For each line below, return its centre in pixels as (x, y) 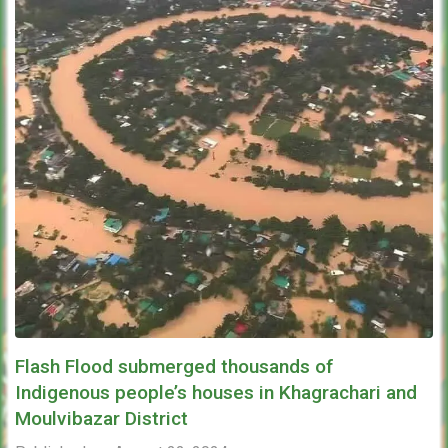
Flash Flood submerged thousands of (174, 366)
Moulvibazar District (101, 418)
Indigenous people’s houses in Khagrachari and (216, 392)
